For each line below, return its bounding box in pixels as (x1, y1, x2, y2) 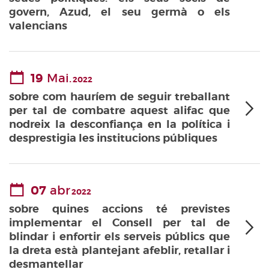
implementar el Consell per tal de (9, 216, 230, 230)
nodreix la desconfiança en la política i (9, 117, 230, 131)
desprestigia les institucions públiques (9, 131, 217, 145)
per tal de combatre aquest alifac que (9, 103, 230, 118)
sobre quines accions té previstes (9, 202, 230, 216)
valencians (9, 19, 67, 33)
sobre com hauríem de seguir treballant (9, 89, 230, 104)
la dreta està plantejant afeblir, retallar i (9, 243, 230, 258)
